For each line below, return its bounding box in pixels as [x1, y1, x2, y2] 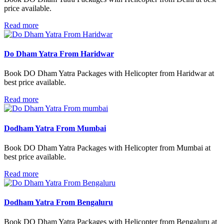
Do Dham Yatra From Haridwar [4, 49, 114, 58]
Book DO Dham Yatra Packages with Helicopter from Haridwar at [4, 69, 214, 78]
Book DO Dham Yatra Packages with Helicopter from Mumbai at [4, 143, 210, 152]
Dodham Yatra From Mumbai [4, 123, 106, 132]
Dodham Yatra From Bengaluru [4, 198, 113, 207]
